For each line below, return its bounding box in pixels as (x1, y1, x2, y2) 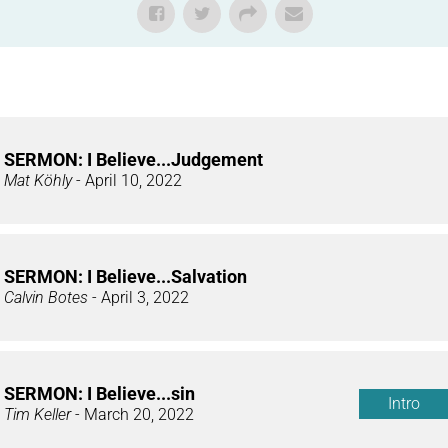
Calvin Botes (4, 287, 88, 307)
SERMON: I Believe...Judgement (4, 148, 263, 170)
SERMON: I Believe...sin (4, 382, 195, 404)
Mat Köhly (4, 170, 72, 190)
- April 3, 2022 (88, 287, 189, 307)
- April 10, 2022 (72, 170, 182, 190)
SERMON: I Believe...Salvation (4, 265, 247, 287)
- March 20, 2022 (71, 404, 194, 424)
